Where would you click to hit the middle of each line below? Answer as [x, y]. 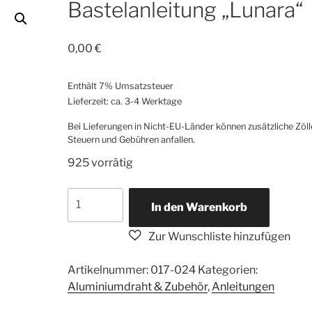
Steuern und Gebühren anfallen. [131, 139]
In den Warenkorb [199, 208]
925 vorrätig [100, 163]
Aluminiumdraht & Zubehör [137, 287]
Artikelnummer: [109, 270]
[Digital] [87, 229]
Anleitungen [243, 287]
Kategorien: [227, 270]
